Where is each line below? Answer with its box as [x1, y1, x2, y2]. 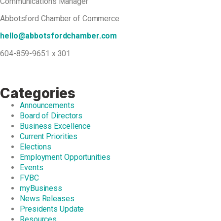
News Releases [20, 194, 74, 204]
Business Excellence [20, 121, 91, 131]
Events [20, 163, 43, 173]
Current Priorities [20, 132, 78, 142]
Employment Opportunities [20, 152, 110, 162]
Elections [20, 142, 52, 152]
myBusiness [20, 184, 62, 193]
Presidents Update [20, 204, 84, 214]
